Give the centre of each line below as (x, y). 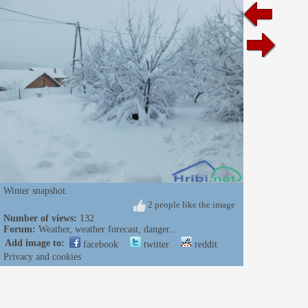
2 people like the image (190, 204)
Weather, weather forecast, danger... (108, 229)
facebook (99, 244)
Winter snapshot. (36, 190)
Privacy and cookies (42, 256)
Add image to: (35, 243)
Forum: (20, 229)
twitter (155, 244)
